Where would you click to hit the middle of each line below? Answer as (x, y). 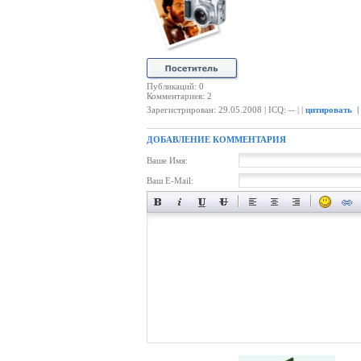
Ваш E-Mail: (170, 180)
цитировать (329, 110)
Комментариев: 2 (179, 96)
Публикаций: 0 (175, 86)
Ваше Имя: (167, 160)
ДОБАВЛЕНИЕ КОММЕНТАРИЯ (216, 139)
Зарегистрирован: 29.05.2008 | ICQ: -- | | (226, 110)
